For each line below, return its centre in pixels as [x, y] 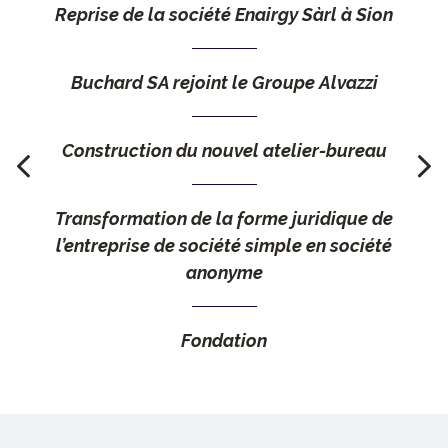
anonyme [224, 272]
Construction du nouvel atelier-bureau [224, 150]
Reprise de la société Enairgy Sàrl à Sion [224, 14]
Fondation [224, 340]
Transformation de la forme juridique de [224, 218]
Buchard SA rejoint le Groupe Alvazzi [224, 82]
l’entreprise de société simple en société [224, 245]
